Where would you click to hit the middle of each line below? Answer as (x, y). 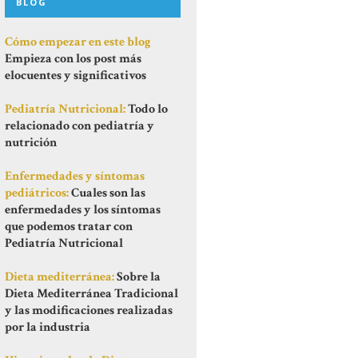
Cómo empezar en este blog (78, 42)
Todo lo (147, 109)
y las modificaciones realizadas (89, 310)
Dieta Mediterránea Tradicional (91, 294)
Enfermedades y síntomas (75, 176)
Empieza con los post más (73, 59)
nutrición (31, 143)
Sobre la (137, 277)
